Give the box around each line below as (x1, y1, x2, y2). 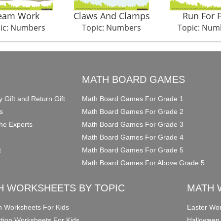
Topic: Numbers (82, 22, 141, 33)
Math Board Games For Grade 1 (82, 94, 184, 103)
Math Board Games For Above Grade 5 (82, 158, 205, 167)
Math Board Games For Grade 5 (82, 146, 184, 154)
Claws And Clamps (73, 9, 150, 22)
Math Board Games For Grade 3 (82, 120, 184, 128)
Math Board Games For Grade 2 (82, 107, 184, 115)
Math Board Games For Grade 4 (82, 133, 184, 141)
